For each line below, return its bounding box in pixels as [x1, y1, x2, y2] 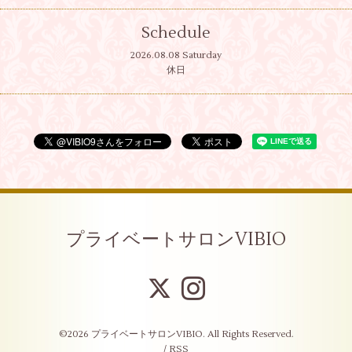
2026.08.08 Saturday [130, 49, 222, 62]
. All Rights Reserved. [202, 328, 294, 341]
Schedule [141, 23, 211, 43]
